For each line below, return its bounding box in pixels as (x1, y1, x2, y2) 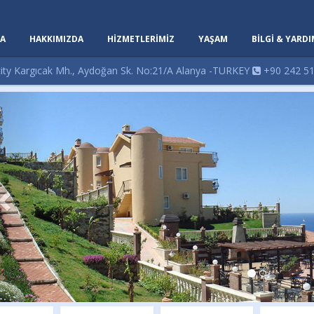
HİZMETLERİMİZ (107, 33, 175, 45)
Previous (1, 91, 60, 110)
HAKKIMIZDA (29, 33, 83, 45)
